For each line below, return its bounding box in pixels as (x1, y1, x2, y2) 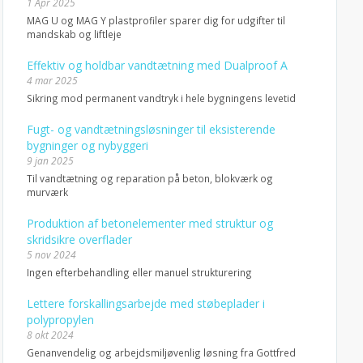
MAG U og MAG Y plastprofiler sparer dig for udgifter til (26, 14, 285, 27)
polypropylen (26, 312, 94, 327)
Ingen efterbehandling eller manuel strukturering (26, 266, 252, 279)
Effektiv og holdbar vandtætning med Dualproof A (26, 58, 288, 73)
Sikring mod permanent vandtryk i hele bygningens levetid (26, 92, 296, 105)
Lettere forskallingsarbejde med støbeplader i (26, 296, 265, 311)
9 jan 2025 (26, 154, 74, 168)
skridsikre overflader (26, 232, 132, 247)
